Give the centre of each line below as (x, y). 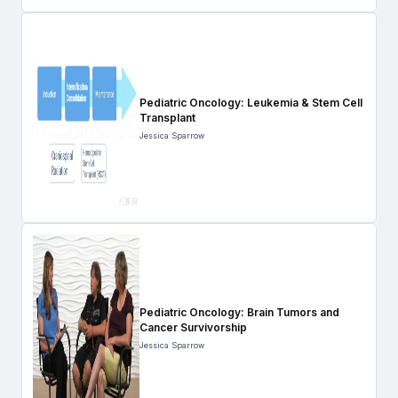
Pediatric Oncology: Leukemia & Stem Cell (251, 102)
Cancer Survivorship (193, 327)
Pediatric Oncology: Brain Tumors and (239, 312)
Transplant (167, 117)
